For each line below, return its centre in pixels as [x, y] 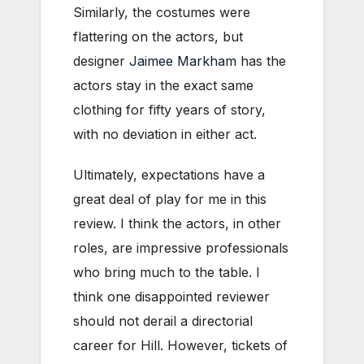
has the [261, 61]
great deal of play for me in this [170, 199]
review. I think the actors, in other [177, 224]
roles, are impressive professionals [181, 248]
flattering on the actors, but [158, 37]
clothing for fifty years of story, [169, 110]
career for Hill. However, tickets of [180, 346]
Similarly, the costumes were [162, 13]
